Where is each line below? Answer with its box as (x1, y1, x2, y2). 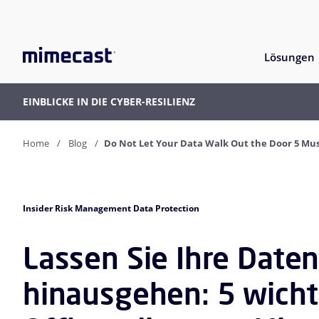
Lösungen (264, 50, 315, 65)
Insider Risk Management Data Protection (23, 202, 199, 215)
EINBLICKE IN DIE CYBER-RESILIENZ (23, 95, 195, 109)
